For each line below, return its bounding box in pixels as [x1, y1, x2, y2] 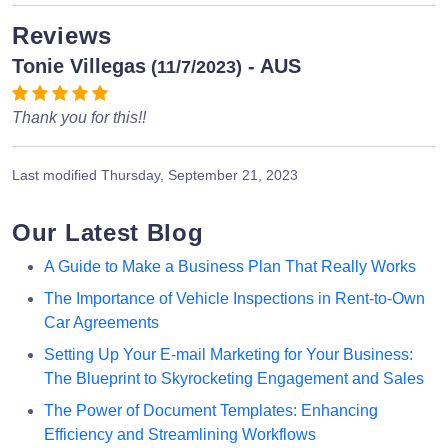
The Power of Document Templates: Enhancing [44, 401, 378, 419]
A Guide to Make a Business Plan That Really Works [44, 257, 416, 275]
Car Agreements [44, 313, 159, 331]
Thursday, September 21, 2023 [101, 166, 298, 183]
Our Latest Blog [12, 218, 204, 246]
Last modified [12, 166, 101, 183]
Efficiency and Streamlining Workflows [44, 425, 316, 443]
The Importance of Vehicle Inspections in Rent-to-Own [44, 289, 425, 307]
